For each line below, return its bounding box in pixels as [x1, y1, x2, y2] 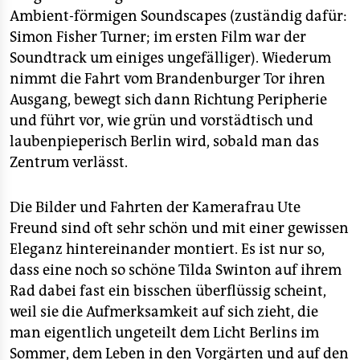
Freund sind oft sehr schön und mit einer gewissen [10, 219, 349, 237]
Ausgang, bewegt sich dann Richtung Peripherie [10, 91, 327, 108]
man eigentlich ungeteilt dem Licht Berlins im [10, 324, 319, 342]
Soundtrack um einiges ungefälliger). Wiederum [10, 49, 331, 67]
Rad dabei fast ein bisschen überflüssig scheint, [10, 282, 326, 300]
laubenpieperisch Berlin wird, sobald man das [10, 133, 319, 150]
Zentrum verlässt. [10, 153, 128, 171]
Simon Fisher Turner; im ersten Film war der [10, 28, 306, 46]
